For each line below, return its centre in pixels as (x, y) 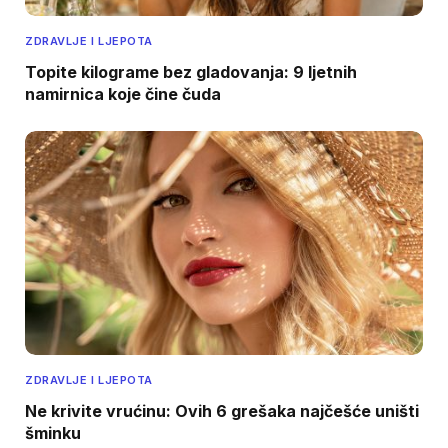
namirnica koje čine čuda (123, 94)
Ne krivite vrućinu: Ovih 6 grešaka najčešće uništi (222, 410)
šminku (53, 432)
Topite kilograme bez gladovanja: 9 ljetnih (191, 72)
